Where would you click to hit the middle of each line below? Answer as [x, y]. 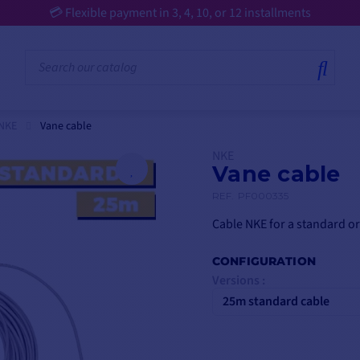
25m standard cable [276, 301]
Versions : [239, 280]
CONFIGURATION [264, 261]
